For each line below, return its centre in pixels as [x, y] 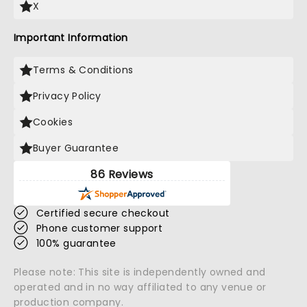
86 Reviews [122, 174]
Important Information [71, 38]
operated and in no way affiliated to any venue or [140, 287]
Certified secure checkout [103, 213]
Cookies [53, 122]
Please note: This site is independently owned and [140, 272]
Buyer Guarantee [76, 148]
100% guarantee [76, 243]
